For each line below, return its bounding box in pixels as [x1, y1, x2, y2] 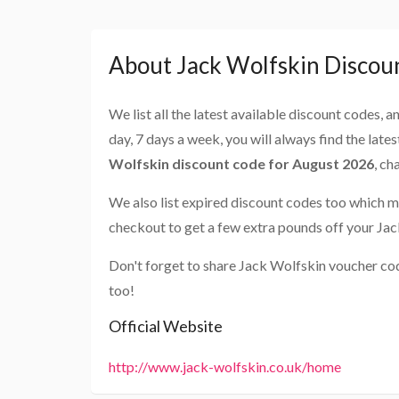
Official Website [109, 316, 223, 337]
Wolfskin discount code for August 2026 [109, 155, 374, 173]
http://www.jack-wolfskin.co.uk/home [109, 358, 341, 376]
